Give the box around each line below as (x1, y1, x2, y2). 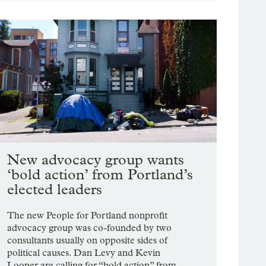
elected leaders (7, 180, 103, 198)
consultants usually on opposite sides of (7, 235, 168, 246)
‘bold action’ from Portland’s (7, 166, 194, 183)
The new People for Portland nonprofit (7, 210, 168, 221)
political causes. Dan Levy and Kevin (7, 247, 161, 259)
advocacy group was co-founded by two (7, 222, 172, 234)
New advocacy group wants (7, 151, 185, 169)
